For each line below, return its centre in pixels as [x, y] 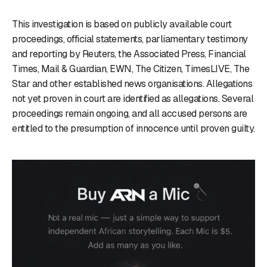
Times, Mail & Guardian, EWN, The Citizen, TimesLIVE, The [131, 69]
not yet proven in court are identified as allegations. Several [133, 98]
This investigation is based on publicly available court [122, 24]
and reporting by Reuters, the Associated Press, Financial [129, 54]
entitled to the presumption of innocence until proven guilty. [133, 128]
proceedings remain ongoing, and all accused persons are [130, 113]
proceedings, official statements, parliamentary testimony [130, 39]
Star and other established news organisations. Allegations [132, 83]
